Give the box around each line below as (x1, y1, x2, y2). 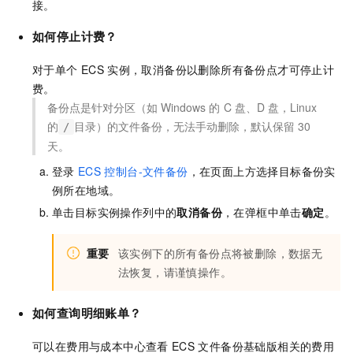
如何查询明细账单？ (32, 303, 142, 321)
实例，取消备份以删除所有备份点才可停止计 (107, 61, 335, 77)
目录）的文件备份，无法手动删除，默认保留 (74, 117, 295, 134)
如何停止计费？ (32, 27, 117, 45)
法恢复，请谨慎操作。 (118, 263, 232, 280)
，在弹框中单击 (222, 203, 302, 220)
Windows (161, 98, 206, 115)
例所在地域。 (52, 181, 121, 198)
